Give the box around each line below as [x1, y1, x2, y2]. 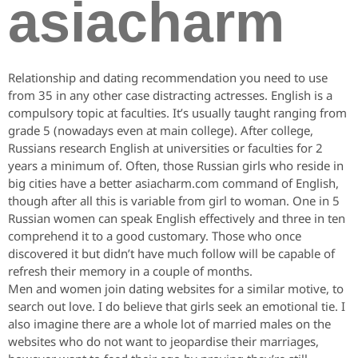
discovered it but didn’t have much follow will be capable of [8, 245, 335, 262]
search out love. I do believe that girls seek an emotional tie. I [8, 298, 345, 315]
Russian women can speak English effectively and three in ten [8, 210, 345, 227]
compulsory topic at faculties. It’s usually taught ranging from [8, 105, 347, 121]
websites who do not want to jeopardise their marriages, [8, 333, 319, 350]
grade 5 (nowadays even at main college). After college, [8, 122, 313, 139]
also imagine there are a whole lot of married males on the [8, 316, 331, 332]
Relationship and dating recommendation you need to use [8, 70, 328, 86]
